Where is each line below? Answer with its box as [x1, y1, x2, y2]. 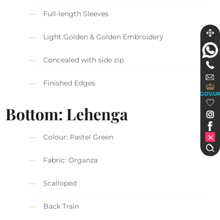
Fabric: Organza [43, 155, 98, 165]
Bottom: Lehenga [5, 103, 129, 124]
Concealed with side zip [43, 55, 124, 65]
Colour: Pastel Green [43, 132, 114, 141]
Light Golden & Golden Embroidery [43, 32, 164, 42]
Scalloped [43, 178, 77, 188]
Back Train [43, 201, 80, 211]
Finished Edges [43, 79, 96, 88]
